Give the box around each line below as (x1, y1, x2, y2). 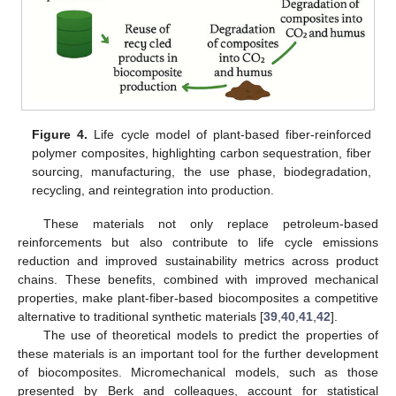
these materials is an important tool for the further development (18, 346, 378, 361)
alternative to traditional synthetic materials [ (18, 308, 263, 324)
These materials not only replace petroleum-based (42, 216, 378, 231)
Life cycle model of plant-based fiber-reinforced (88, 126, 371, 141)
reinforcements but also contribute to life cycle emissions (18, 234, 378, 249)
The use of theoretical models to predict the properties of (42, 327, 378, 342)
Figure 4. (32, 126, 88, 141)
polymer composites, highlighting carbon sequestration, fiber (32, 145, 371, 160)
